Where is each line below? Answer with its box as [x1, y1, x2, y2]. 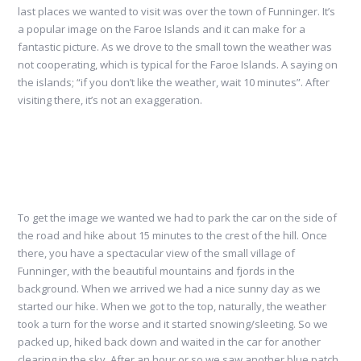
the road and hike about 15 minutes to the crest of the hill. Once [18, 228, 328, 243]
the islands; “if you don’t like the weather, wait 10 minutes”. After [18, 75, 330, 90]
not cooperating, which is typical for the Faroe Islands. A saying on [18, 57, 338, 73]
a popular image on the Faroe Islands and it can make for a [18, 22, 306, 37]
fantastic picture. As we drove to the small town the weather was [18, 39, 333, 55]
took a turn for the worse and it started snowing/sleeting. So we [18, 317, 329, 332]
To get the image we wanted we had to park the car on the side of [18, 210, 338, 226]
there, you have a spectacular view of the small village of [18, 246, 296, 261]
